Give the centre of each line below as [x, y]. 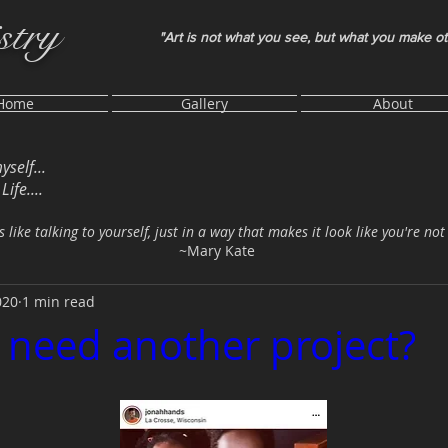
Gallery [204, 103]
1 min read [58, 301]
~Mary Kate [217, 250]
